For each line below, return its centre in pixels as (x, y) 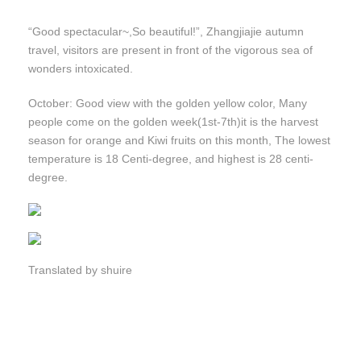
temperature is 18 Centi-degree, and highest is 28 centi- (171, 159)
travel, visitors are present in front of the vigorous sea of (170, 50)
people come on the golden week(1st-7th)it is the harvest (173, 122)
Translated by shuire (80, 270)
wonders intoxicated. (81, 69)
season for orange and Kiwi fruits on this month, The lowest (179, 141)
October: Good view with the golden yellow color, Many (168, 104)
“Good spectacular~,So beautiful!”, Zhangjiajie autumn (166, 32)
